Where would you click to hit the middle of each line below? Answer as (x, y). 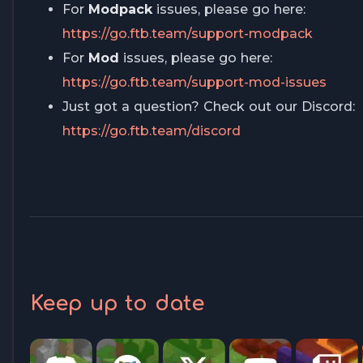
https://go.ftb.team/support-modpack (188, 34)
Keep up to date (117, 304)
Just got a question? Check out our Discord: (209, 107)
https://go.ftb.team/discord (152, 131)
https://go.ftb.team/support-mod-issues (194, 83)
